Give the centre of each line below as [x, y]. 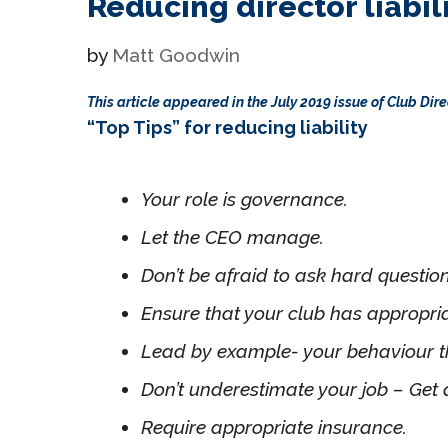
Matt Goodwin [176, 54]
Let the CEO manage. [232, 236]
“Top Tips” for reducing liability [227, 127]
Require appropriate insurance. [274, 426]
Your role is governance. [244, 198]
